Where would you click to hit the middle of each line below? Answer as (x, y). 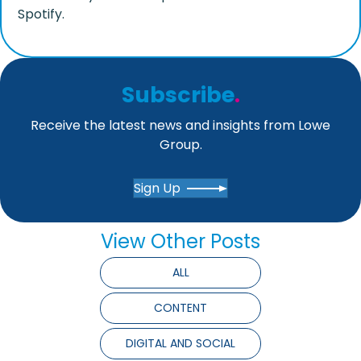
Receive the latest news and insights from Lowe (180, 125)
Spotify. (41, 14)
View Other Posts (180, 241)
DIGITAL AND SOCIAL (180, 343)
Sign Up (157, 188)
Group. (180, 144)
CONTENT (180, 307)
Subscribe (178, 94)
